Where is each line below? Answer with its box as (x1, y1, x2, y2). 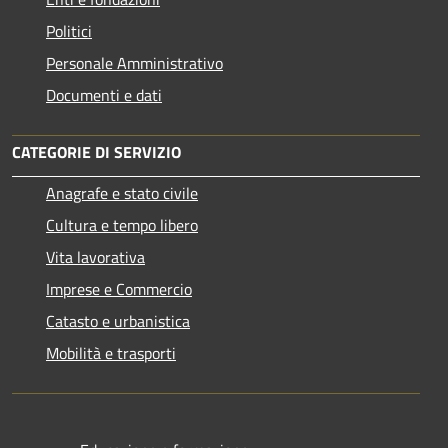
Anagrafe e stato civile (46, 181, 198, 206)
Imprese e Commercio (46, 277, 192, 302)
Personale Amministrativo (46, 51, 223, 76)
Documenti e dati (46, 83, 162, 108)
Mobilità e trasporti (46, 341, 176, 366)
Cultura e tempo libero (46, 213, 198, 238)
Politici (46, 19, 92, 44)
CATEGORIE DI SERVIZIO (12, 140, 181, 165)
